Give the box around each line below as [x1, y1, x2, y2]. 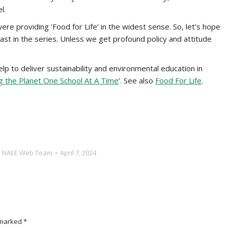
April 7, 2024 [60, 148, 96, 157]
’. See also [119, 75, 155, 85]
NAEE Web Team [2, 148, 52, 157]
